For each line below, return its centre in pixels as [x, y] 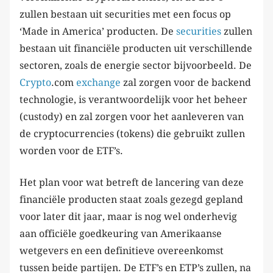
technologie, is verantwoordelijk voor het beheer [133, 99]
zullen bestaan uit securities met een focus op [125, 14]
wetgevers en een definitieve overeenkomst [122, 250]
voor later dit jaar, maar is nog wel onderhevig [128, 216]
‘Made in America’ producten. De [98, 31]
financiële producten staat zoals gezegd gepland [131, 199]
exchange [98, 82]
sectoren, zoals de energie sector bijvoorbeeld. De [136, 65]
